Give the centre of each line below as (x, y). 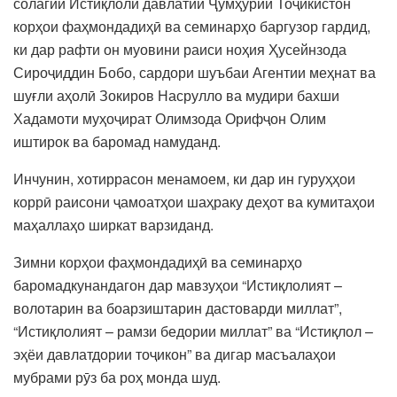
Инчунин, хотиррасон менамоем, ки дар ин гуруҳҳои (184, 178)
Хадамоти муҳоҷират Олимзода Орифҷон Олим (170, 118)
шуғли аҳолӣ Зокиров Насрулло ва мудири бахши (176, 95)
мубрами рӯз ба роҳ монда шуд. (117, 377)
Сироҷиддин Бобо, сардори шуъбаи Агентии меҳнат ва (195, 72)
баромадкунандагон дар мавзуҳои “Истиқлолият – (178, 284)
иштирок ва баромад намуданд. (117, 141)
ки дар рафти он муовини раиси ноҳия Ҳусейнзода (180, 49)
